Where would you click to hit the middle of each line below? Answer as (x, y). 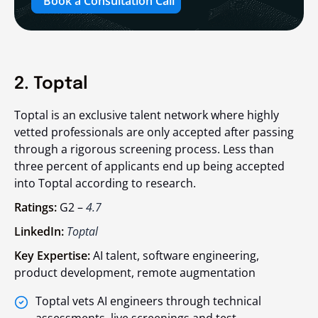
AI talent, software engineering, (175, 256)
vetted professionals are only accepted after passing (154, 132)
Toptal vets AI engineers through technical (148, 301)
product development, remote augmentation (135, 273)
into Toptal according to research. (105, 183)
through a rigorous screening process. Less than (144, 149)
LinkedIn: (40, 232)
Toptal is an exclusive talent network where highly (147, 115)
